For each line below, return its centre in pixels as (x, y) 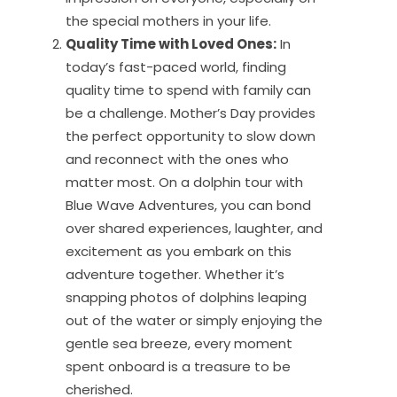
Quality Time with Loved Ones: (171, 43)
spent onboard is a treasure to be (178, 366)
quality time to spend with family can (188, 90)
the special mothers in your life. (168, 20)
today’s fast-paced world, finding (176, 66)
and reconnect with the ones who (177, 159)
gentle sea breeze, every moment (179, 343)
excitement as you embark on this (179, 251)
